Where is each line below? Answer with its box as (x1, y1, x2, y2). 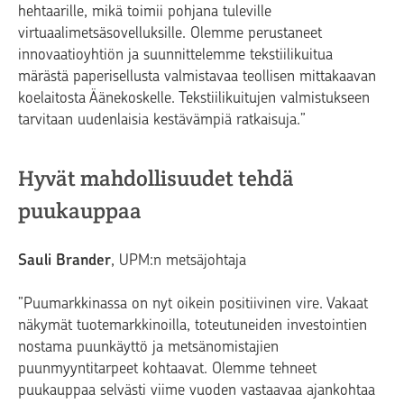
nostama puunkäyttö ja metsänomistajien (18, 337, 279, 356)
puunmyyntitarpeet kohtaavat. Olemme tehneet (18, 359, 317, 378)
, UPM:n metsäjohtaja (111, 251, 246, 270)
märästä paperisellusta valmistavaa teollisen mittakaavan (18, 67, 376, 86)
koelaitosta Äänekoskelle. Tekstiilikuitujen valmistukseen (18, 88, 370, 107)
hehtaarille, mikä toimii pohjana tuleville (18, 2, 271, 21)
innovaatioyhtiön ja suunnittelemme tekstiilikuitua (18, 45, 333, 64)
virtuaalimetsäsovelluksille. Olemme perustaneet (18, 23, 322, 42)
